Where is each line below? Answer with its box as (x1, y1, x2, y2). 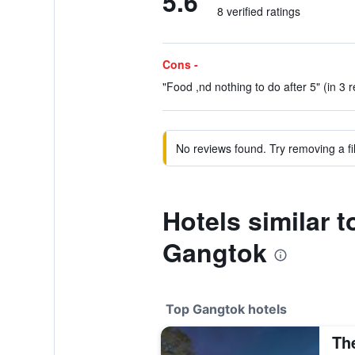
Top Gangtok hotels (165, 301, 287, 317)
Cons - (162, 56, 198, 72)
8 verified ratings (216, 3, 300, 19)
